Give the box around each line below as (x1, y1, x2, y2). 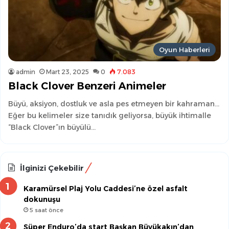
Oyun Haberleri (159, 45, 210, 54)
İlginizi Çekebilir (20, 163, 84, 173)
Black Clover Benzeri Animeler (8, 79, 166, 92)
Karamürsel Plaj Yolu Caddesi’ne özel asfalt (24, 184, 188, 193)
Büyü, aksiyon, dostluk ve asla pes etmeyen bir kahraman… (8, 99, 219, 108)
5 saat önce (30, 206, 63, 214)
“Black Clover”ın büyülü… (8, 122, 96, 132)
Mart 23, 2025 (46, 67, 89, 76)
